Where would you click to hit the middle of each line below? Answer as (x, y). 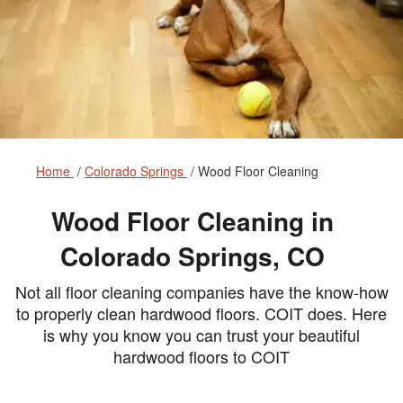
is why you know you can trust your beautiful (201, 335)
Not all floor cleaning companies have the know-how (201, 292)
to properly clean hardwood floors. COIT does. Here (201, 313)
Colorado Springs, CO (193, 256)
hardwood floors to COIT (201, 357)
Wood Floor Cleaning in (193, 221)
